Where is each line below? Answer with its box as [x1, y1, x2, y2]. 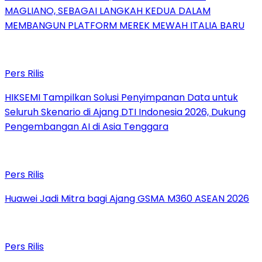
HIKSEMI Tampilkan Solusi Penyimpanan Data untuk [5, 90, 238, 104]
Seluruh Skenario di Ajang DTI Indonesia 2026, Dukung [5, 105, 246, 119]
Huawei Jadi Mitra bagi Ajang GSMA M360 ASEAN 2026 [5, 191, 249, 205]
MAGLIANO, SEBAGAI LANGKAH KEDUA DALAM [5, 4, 211, 18]
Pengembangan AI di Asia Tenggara [5, 119, 168, 133]
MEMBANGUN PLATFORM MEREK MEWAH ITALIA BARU [5, 18, 244, 32]
